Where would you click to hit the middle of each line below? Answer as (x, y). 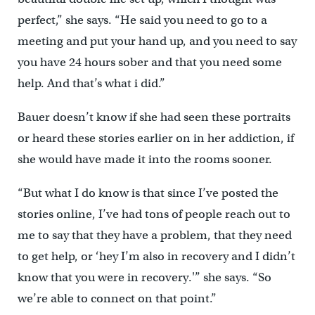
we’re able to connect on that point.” (117, 298)
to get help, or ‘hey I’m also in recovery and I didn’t (156, 256)
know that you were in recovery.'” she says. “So (144, 277)
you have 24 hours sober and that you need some (149, 62)
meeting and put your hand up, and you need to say (157, 41)
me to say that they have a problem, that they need (154, 235)
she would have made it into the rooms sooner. (144, 159)
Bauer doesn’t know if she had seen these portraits (154, 117)
